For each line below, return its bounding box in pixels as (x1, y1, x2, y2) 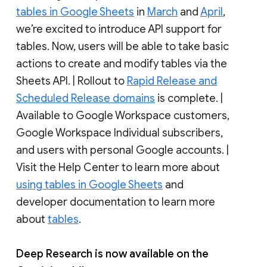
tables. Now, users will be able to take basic (16, 39, 229, 53)
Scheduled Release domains (16, 91, 155, 105)
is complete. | (155, 91, 223, 105)
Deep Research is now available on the (16, 247, 209, 260)
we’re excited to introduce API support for (16, 22, 222, 36)
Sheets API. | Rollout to (16, 74, 127, 88)
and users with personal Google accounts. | (16, 143, 229, 157)
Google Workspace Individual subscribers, (16, 126, 223, 139)
